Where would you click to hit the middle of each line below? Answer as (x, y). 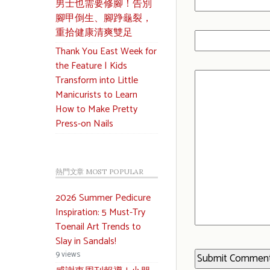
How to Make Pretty (96, 109)
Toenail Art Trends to (98, 227)
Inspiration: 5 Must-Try (100, 212)
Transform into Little (97, 80)
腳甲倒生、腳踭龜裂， (104, 18)
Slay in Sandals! (86, 241)
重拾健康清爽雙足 (94, 33)
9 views (68, 255)
